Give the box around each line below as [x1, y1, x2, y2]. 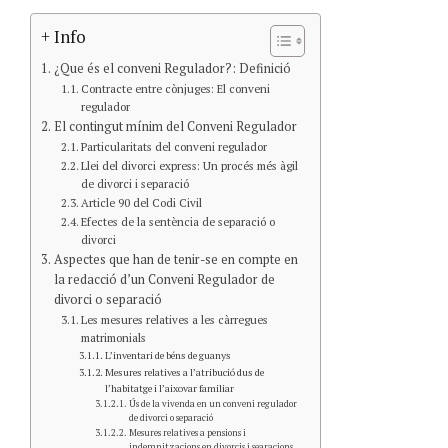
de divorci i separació [81, 175, 190, 191]
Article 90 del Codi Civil [81, 194, 203, 210]
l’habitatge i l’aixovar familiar [104, 380, 236, 395]
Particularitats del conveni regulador [81, 138, 268, 154]
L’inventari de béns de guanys [104, 347, 233, 362]
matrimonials [81, 329, 147, 345]
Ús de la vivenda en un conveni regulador [128, 396, 297, 410]
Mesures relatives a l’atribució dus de [104, 364, 264, 379]
